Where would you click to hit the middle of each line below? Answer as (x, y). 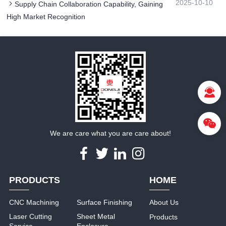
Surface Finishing (105, 203)
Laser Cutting (31, 217)
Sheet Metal (96, 217)
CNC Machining (34, 203)
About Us (164, 203)
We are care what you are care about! (110, 133)
